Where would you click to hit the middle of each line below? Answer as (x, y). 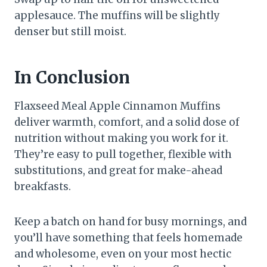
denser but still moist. (70, 32)
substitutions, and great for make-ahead (118, 171)
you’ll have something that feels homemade (128, 238)
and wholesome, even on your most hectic (123, 254)
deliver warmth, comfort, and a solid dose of (127, 122)
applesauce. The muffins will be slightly (117, 16)
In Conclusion (72, 78)
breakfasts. (43, 187)
